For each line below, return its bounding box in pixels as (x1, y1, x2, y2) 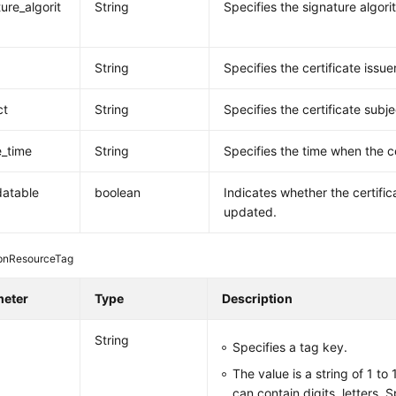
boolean (95, 185, 141, 200)
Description (222, 291, 293, 306)
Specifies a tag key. (232, 339, 348, 354)
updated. (224, 204, 278, 219)
